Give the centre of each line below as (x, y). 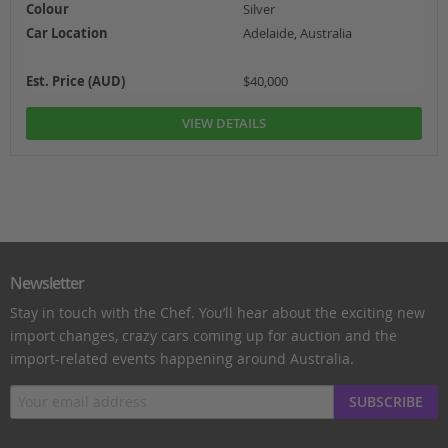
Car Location (66, 32)
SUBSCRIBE (385, 402)
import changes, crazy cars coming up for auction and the (203, 336)
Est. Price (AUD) (75, 80)
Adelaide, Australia (297, 32)
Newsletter (46, 283)
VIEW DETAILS (224, 123)
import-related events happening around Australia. (181, 359)
